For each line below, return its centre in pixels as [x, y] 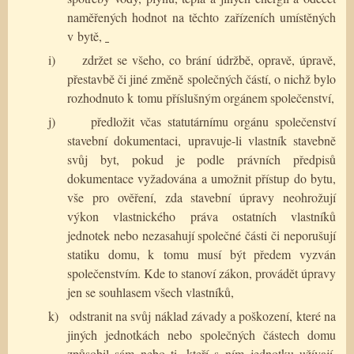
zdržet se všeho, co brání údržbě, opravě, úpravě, [209, 59]
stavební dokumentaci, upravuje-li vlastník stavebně [201, 140]
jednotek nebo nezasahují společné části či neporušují [201, 235]
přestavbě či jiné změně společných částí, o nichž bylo [201, 78]
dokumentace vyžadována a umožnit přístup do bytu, [201, 178]
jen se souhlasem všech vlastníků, [151, 292]
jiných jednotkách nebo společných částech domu [201, 334]
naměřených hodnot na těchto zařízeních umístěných [201, 17]
